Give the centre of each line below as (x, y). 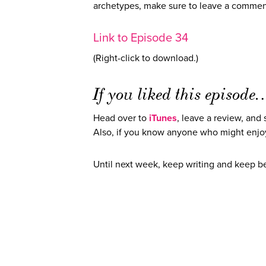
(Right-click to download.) (146, 58)
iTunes (163, 118)
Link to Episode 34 (141, 38)
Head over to (121, 118)
